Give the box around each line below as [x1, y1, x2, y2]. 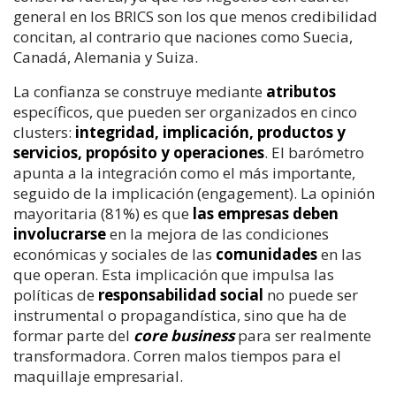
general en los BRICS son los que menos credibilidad [13, 5, 377, 27]
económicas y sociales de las [13, 243, 212, 264]
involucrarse [13, 223, 106, 244]
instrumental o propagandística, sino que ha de [13, 304, 346, 325]
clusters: [13, 121, 72, 142]
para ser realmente [238, 324, 371, 346]
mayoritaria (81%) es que [13, 202, 189, 224]
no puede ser [263, 284, 358, 305]
